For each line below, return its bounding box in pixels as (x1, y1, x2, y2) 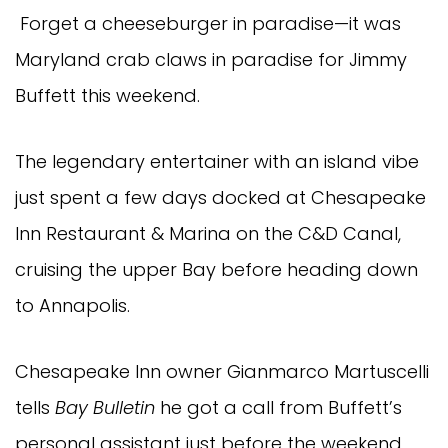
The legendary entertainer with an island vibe (15, 148, 419, 174)
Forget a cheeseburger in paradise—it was (15, 10, 401, 36)
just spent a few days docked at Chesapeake (15, 184, 426, 210)
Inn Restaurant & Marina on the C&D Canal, (15, 220, 401, 246)
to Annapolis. (15, 292, 130, 318)
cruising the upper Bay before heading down (15, 256, 418, 282)
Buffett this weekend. (15, 82, 200, 108)
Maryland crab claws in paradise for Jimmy (15, 46, 407, 72)
